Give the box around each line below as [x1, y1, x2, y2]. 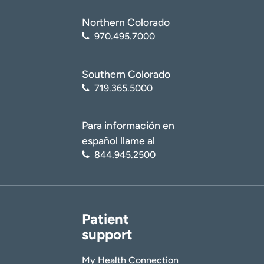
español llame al [82, 134, 155, 147]
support [82, 226, 133, 243]
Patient [82, 210, 129, 228]
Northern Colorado [82, 15, 170, 28]
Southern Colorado [82, 67, 170, 80]
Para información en [82, 119, 174, 132]
